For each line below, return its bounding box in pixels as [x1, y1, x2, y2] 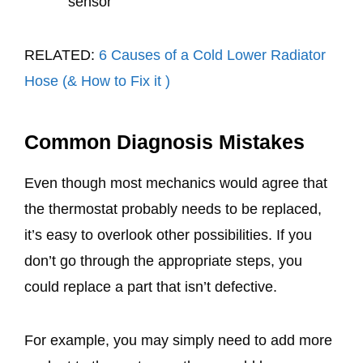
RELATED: [24, 46, 99, 63]
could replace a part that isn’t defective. [24, 279, 277, 296]
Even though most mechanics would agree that [24, 175, 327, 192]
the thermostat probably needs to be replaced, [24, 201, 322, 218]
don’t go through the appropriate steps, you [24, 253, 302, 270]
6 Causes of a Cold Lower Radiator [99, 46, 326, 63]
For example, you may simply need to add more [24, 332, 332, 349]
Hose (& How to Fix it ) [24, 72, 170, 89]
